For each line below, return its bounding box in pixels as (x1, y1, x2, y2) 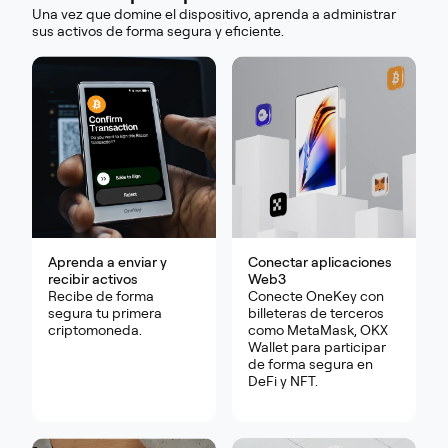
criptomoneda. (48, 322, 142, 339)
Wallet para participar (248, 339, 386, 356)
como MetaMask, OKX (248, 322, 388, 339)
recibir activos (48, 271, 138, 288)
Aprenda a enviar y (48, 254, 167, 271)
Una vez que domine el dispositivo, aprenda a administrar (32, 6, 396, 23)
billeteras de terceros (248, 305, 384, 322)
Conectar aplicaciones (248, 254, 392, 271)
